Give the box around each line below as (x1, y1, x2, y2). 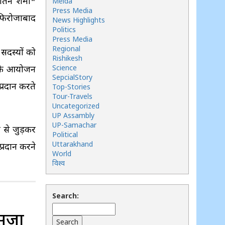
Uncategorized (52, 101, 99, 110)
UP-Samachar (52, 120, 96, 130)
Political (52, 130, 78, 139)
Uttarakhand (52, 139, 93, 149)
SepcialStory (52, 72, 92, 82)
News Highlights (52, 15, 105, 25)
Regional (52, 44, 80, 53)
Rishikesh (52, 53, 82, 63)
